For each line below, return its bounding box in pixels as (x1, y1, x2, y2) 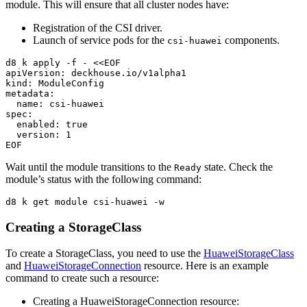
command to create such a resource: (5, 272, 159, 284)
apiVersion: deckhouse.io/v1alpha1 (5, 67, 186, 78)
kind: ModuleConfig (5, 77, 104, 88)
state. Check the (201, 160, 273, 173)
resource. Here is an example (141, 260, 269, 272)
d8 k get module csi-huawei (5, 196, 153, 207)
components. (222, 34, 280, 46)
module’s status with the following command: (5, 173, 201, 185)
